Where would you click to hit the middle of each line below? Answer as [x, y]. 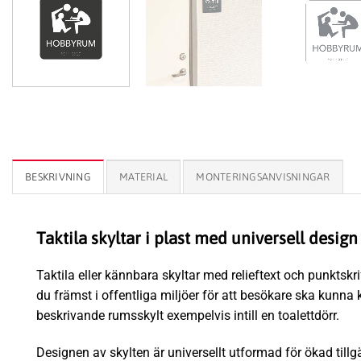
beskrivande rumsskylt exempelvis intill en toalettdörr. [188, 315]
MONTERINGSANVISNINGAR [263, 176]
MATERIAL [144, 176]
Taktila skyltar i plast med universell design [197, 237]
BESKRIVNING [58, 176]
